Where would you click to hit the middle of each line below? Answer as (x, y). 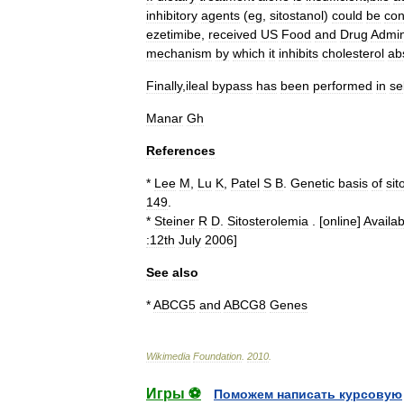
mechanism (179, 53)
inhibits (298, 53)
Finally (164, 86)
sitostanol (297, 15)
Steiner (174, 221)
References (181, 151)
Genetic (312, 183)
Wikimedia (168, 356)
